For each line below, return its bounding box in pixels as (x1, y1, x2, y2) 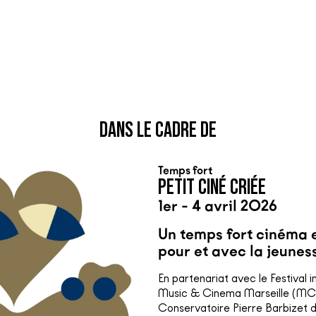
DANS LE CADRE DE (99, 119, 217, 141)
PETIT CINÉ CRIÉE (158, 176, 266, 198)
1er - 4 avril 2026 (158, 196, 277, 215)
